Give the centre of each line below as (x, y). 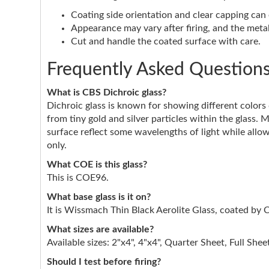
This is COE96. (78, 178)
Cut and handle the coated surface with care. (166, 42)
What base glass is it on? (99, 197)
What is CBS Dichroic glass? (107, 93)
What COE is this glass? (97, 165)
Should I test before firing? (104, 262)
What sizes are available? (100, 230)
